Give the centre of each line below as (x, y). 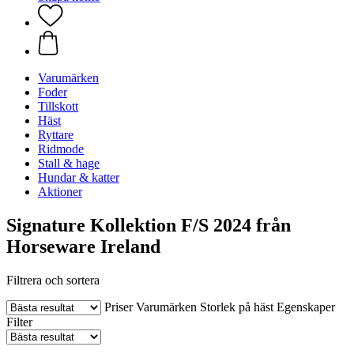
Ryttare (56, 135)
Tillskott (58, 106)
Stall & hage (69, 163)
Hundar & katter (79, 177)
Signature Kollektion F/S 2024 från (149, 225)
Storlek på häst (237, 307)
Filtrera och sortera (53, 280)
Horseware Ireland (83, 246)
